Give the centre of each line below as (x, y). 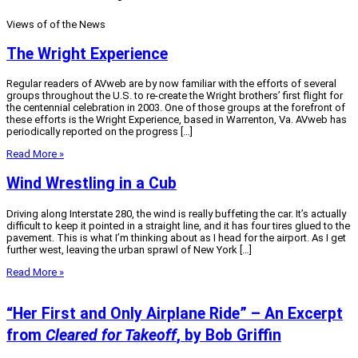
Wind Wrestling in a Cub (91, 184)
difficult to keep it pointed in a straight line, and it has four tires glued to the (178, 225)
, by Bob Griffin (229, 335)
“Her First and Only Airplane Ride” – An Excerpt (175, 313)
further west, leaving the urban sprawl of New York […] (129, 249)
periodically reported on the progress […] (99, 132)
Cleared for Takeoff (111, 335)
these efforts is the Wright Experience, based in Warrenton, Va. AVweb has (177, 120)
